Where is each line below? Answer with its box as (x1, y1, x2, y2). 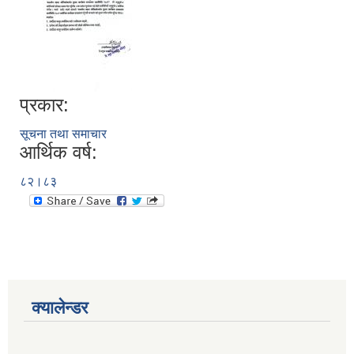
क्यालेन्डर (32, 298, 88, 318)
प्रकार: (20, 94, 69, 116)
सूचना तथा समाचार (20, 127, 107, 141)
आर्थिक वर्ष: (20, 141, 97, 164)
